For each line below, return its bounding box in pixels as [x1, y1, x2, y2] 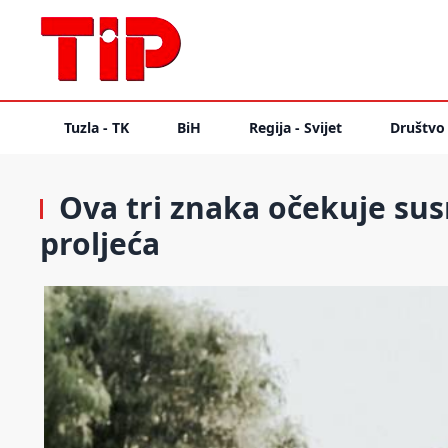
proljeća [40, 223, 160, 264]
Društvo [390, 118, 445, 137]
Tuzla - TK [64, 118, 129, 137]
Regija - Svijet [249, 118, 342, 137]
